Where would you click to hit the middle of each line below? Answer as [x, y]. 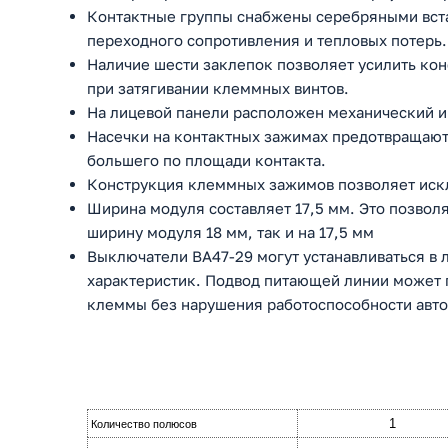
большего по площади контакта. [206, 160]
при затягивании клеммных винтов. [218, 88]
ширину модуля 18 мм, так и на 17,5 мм [230, 232]
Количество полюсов [144, 424]
